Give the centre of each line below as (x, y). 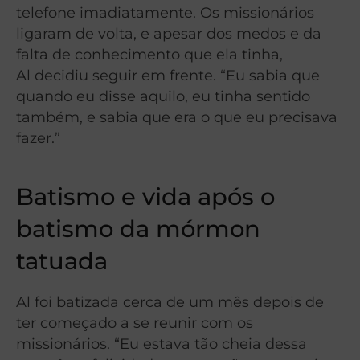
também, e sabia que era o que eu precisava (177, 117)
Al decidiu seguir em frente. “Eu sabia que (168, 75)
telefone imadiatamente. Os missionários (165, 12)
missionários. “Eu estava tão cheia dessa (162, 344)
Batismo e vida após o (145, 197)
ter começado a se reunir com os (135, 323)
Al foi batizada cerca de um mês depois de (170, 302)
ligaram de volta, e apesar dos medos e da (169, 33)
